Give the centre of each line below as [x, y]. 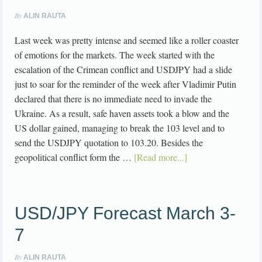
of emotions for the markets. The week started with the [115, 55]
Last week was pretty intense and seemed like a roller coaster [127, 40]
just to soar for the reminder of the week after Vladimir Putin [125, 84]
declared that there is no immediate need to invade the [113, 99]
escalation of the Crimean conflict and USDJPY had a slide [123, 70]
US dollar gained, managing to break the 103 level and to [120, 128]
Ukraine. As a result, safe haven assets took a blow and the [122, 113]
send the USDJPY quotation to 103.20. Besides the [109, 143]
